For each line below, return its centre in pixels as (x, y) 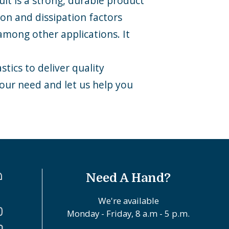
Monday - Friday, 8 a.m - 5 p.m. (129, 214)
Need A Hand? (129, 178)
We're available (128, 201)
